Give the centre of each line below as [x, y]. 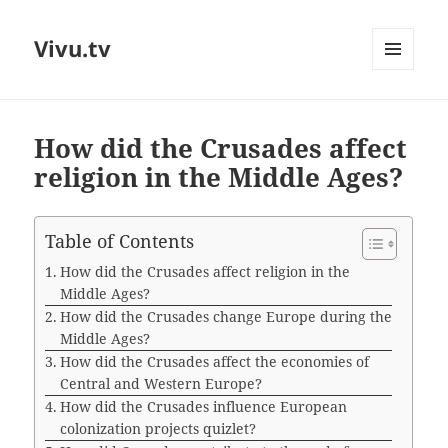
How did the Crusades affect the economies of [215, 362]
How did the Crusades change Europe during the [226, 317]
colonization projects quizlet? [158, 429]
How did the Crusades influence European [204, 407]
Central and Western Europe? [161, 384]
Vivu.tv [73, 48]
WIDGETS [400, 112]
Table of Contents [120, 241]
